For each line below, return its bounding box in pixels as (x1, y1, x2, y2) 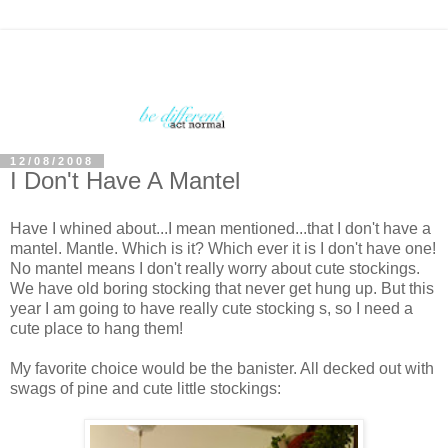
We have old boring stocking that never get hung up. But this (10, 279, 434, 297)
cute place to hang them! (10, 319, 183, 337)
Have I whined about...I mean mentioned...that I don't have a (10, 219, 431, 237)
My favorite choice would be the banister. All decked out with (10, 359, 434, 377)
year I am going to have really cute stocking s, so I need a (10, 299, 413, 317)
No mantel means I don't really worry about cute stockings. (10, 259, 420, 277)
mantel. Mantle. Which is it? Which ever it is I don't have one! (10, 239, 436, 257)
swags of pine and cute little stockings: (10, 379, 281, 397)
